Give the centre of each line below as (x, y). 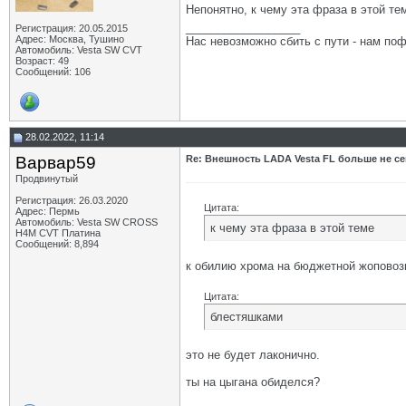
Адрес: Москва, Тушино (70, 39)
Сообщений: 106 (53, 72)
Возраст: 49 (42, 61)
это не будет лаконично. (253, 355)
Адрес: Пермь (48, 211)
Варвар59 (56, 163)
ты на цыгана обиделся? (253, 382)
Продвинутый (47, 179)
